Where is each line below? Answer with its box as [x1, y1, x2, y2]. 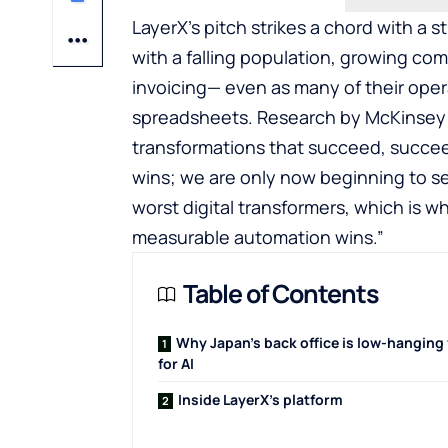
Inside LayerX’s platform [178, 390, 343, 409]
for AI [158, 354, 194, 373]
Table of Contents [183, 276, 379, 311]
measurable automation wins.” [132, 225, 384, 249]
